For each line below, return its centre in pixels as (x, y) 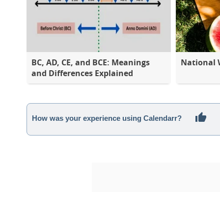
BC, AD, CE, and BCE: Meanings (91, 62)
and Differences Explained (82, 73)
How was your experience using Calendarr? (107, 118)
